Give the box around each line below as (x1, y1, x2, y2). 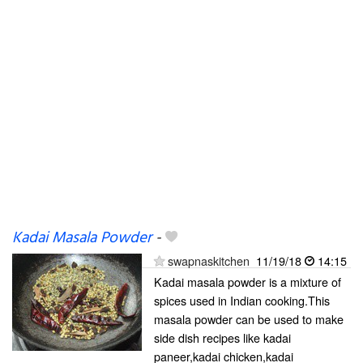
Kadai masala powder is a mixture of (154, 273, 341, 290)
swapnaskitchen (168, 252, 250, 269)
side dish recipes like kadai (154, 329, 291, 346)
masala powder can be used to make (154, 310, 344, 327)
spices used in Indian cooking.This (154, 292, 330, 309)
